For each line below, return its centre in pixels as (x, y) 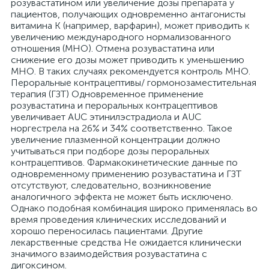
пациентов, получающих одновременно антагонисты (128, 14)
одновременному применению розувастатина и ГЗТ (126, 174)
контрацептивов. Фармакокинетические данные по (124, 162)
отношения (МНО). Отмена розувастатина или (113, 48)
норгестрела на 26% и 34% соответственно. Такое (122, 128)
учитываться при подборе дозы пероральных (110, 151)
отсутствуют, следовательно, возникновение (111, 185)
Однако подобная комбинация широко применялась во (134, 208)
